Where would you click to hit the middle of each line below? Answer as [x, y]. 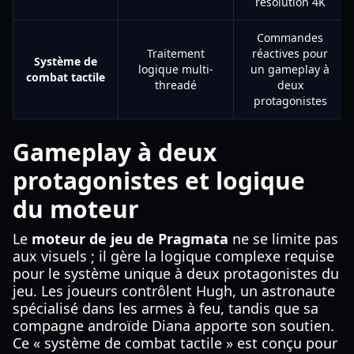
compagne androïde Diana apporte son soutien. [173, 326]
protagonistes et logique [159, 181]
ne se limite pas [283, 239]
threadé [176, 85]
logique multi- [176, 69]
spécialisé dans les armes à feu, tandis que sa [166, 308]
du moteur [76, 209]
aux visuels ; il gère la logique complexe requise [173, 256]
